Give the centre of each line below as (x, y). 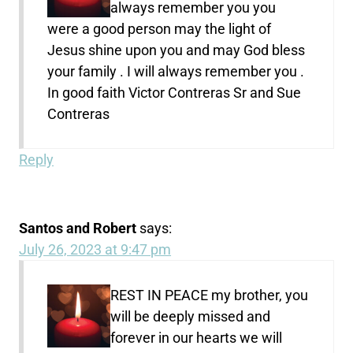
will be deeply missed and (191, 316)
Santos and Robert (78, 228)
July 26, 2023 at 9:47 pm (95, 249)
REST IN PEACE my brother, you (210, 295)
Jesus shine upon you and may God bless (176, 50)
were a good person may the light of (160, 28)
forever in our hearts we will (197, 337)
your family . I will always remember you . (176, 71)
